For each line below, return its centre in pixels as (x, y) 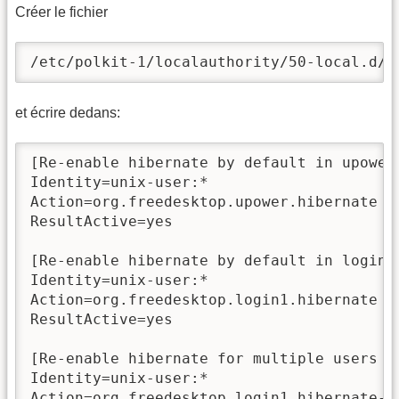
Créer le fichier (61, 12)
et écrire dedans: (68, 112)
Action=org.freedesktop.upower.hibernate (204, 202)
